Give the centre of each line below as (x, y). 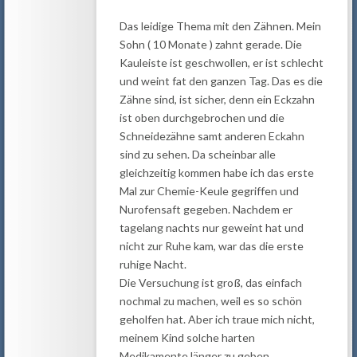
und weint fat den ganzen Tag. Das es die (221, 80)
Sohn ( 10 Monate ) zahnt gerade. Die (210, 44)
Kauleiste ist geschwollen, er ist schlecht (221, 62)
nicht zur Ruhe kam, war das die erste (211, 245)
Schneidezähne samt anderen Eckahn (212, 135)
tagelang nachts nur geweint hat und (211, 227)
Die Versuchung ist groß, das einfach (210, 282)
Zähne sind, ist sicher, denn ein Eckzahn (217, 99)
